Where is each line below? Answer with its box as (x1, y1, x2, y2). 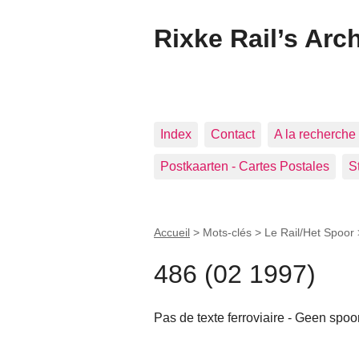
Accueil (154, 226, 190, 239)
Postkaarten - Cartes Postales (160, 159, 329, 173)
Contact (211, 127, 255, 141)
